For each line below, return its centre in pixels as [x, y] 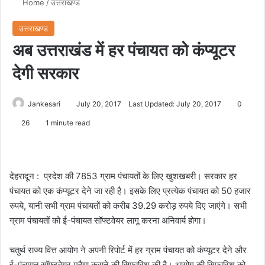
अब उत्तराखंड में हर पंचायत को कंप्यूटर [124, 51]
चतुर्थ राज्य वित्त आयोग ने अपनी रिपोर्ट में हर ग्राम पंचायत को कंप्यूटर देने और [128, 250]
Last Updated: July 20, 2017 [175, 104]
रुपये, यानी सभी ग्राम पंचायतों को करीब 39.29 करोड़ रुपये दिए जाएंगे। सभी [128, 206]
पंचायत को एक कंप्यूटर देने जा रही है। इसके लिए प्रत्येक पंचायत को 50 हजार [130, 191]
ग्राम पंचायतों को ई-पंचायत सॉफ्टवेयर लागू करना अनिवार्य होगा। [108, 221]
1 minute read [67, 123]
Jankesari [44, 104]
